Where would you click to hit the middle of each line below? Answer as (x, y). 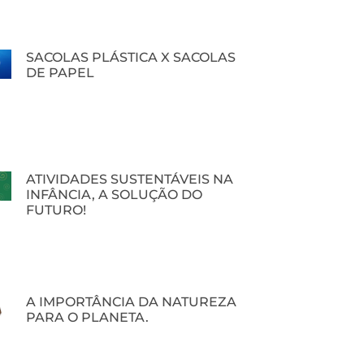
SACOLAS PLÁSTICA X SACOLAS (131, 58)
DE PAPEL (60, 73)
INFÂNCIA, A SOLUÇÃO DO (114, 195)
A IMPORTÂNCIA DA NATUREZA (131, 301)
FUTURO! (56, 210)
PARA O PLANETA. (87, 317)
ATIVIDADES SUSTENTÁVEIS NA (130, 180)
